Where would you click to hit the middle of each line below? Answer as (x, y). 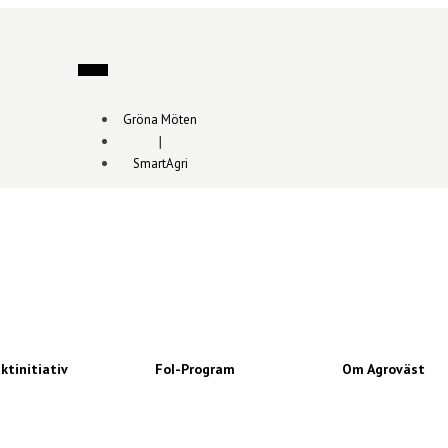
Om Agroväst (383, 369)
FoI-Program (195, 369)
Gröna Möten (160, 119)
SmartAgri (160, 163)
